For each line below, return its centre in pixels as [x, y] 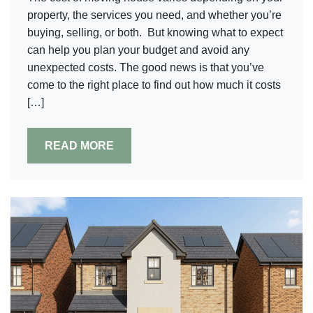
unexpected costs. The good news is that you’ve [146, 67]
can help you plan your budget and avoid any [138, 50]
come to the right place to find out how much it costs [154, 85]
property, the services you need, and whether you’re [154, 15]
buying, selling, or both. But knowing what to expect [155, 32]
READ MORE [79, 146]
